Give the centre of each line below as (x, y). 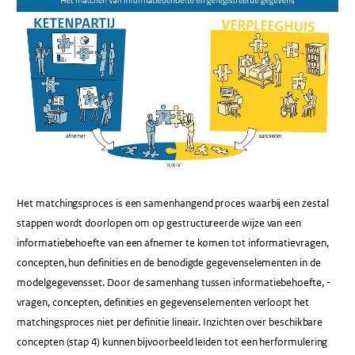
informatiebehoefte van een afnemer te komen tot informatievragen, (173, 243)
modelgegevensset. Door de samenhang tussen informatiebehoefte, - (174, 283)
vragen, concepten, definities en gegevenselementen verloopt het (163, 303)
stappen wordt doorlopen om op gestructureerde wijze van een (159, 223)
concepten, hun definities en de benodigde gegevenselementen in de (169, 263)
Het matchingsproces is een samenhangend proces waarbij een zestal (173, 204)
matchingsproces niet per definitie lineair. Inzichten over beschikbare (170, 323)
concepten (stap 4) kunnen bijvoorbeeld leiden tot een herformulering (172, 342)
